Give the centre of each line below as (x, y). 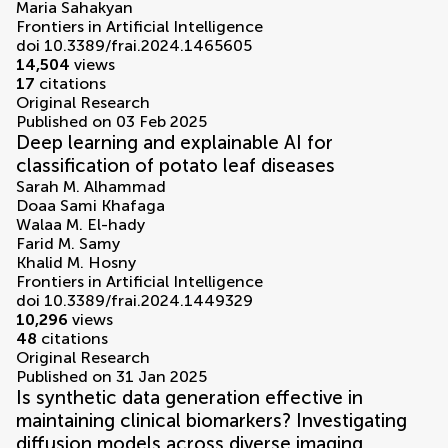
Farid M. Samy (68, 244)
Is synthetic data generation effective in (189, 398)
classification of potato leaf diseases (175, 166)
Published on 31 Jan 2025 (111, 377)
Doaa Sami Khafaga (90, 206)
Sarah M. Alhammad (91, 187)
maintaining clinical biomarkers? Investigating (211, 421)
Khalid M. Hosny (76, 263)
